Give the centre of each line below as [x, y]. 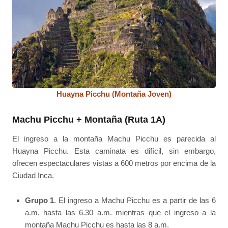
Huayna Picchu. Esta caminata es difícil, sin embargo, [114, 151]
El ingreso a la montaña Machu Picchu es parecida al [114, 139]
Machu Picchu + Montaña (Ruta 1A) [89, 120]
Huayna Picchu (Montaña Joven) [114, 94]
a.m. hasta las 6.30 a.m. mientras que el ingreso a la [120, 212]
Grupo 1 [39, 200]
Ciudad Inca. [33, 176]
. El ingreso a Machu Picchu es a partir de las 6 [135, 200]
